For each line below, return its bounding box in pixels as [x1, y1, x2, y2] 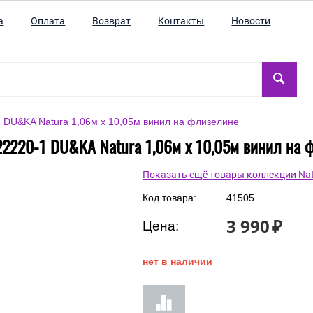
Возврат [92, 15, 131, 27]
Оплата [31, 15, 66, 27]
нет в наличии [143, 256, 212, 267]
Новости [231, 15, 271, 27]
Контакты [158, 15, 205, 27]
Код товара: [143, 192, 196, 203]
